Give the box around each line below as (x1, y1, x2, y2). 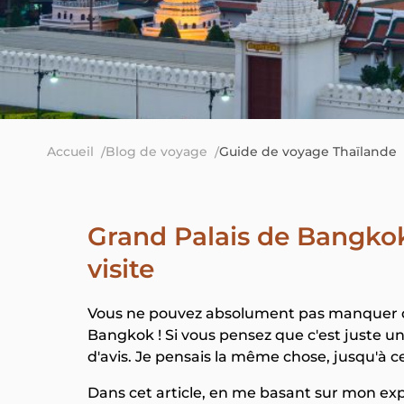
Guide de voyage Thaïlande (219, 143, 397, 160)
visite (87, 253, 154, 284)
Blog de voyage (106, 143, 207, 160)
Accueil (47, 143, 94, 160)
